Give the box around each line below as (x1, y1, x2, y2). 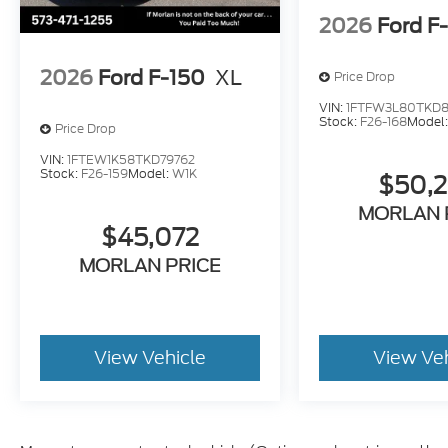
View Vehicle (94, 343, 207, 371)
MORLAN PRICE (79, 251, 222, 279)
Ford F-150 (98, 66, 205, 91)
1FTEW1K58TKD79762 (67, 150, 195, 168)
